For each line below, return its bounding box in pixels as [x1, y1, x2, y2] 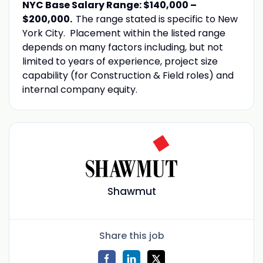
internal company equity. [22, 82, 137, 96]
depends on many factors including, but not [22, 40, 223, 54]
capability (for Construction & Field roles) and [22, 68, 234, 82]
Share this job [99, 228, 164, 242]
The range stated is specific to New [75, 12, 238, 26]
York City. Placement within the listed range [22, 26, 225, 40]
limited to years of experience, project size [22, 54, 218, 68]
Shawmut [107, 184, 156, 199]
